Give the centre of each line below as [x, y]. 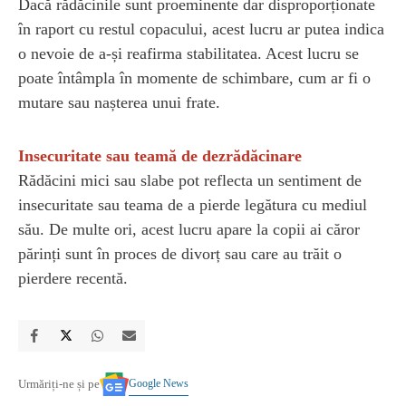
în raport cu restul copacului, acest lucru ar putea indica [201, 29]
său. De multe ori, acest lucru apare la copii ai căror [189, 229]
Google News [159, 383]
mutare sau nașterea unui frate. [119, 102]
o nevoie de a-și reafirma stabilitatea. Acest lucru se [188, 53]
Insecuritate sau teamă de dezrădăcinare [160, 155]
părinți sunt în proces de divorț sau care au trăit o [180, 253]
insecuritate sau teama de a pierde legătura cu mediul [193, 204]
